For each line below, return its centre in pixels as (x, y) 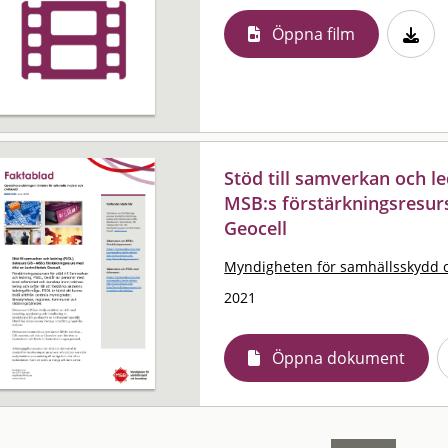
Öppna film (314, 33)
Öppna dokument (339, 357)
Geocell (256, 227)
